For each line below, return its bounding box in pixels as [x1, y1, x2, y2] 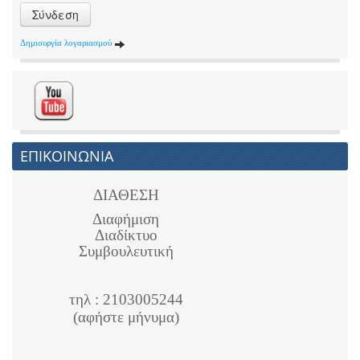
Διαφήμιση [92, 211, 159, 228]
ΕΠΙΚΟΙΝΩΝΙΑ [20, 146, 113, 166]
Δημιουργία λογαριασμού [20, 38, 114, 48]
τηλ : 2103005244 [68, 291, 183, 309]
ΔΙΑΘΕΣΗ [92, 186, 159, 204]
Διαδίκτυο [94, 227, 157, 244]
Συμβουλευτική [78, 243, 174, 260]
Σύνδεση [32, 6, 79, 23]
